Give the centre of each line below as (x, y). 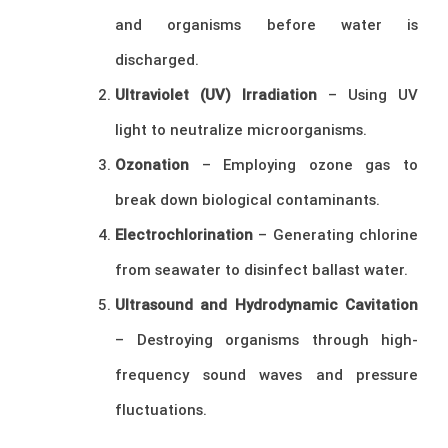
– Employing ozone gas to (303, 165)
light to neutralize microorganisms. (241, 130)
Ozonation (152, 165)
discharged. (157, 60)
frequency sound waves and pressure (266, 375)
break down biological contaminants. (247, 200)
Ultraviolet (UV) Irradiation (216, 95)
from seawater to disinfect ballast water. (261, 270)
